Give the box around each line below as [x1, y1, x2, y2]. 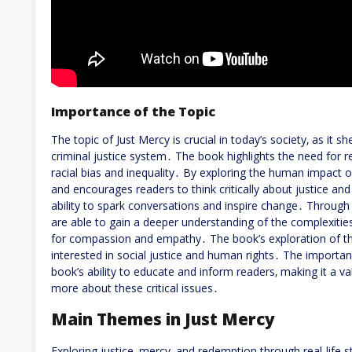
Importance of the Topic [51, 102, 215, 120]
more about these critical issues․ [51, 280, 218, 295]
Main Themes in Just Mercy [51, 308, 275, 331]
